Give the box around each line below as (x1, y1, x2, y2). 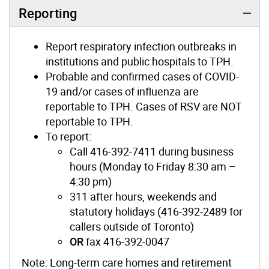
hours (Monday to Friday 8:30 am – (70, 159, 236, 174)
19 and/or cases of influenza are (46, 83, 199, 98)
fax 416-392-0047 (86, 234, 169, 249)
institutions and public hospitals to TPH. (46, 53, 234, 68)
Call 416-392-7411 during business (70, 144, 234, 159)
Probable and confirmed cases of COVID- (46, 68, 239, 83)
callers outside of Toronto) (70, 219, 194, 234)
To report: (46, 128, 91, 144)
